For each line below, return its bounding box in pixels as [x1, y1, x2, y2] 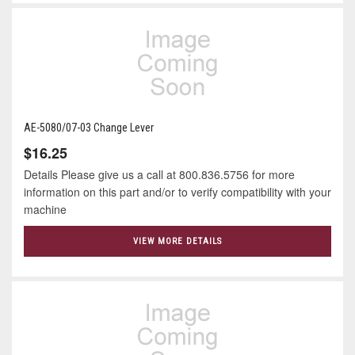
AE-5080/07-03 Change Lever [24, 120, 154, 134]
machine [24, 200, 73, 217]
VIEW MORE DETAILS [133, 235, 222, 246]
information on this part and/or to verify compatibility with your [24, 183, 331, 200]
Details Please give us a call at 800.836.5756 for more [24, 166, 295, 182]
